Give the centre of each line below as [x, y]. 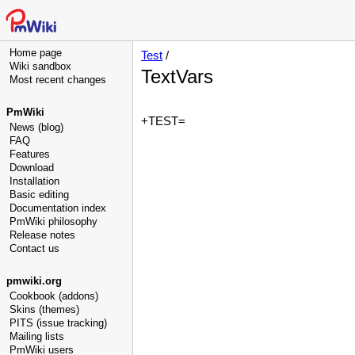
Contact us [34, 248]
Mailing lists [37, 336]
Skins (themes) [44, 309]
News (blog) [36, 127]
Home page [36, 53]
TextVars [177, 76]
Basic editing [39, 195]
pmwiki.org [34, 281]
